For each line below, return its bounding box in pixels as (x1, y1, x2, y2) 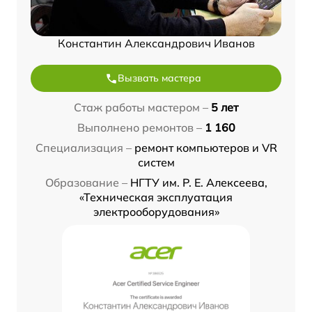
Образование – (45, 175, 127, 190)
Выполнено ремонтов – (77, 120, 202, 135)
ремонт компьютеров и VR (134, 141, 277, 155)
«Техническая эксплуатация (79, 190, 233, 205)
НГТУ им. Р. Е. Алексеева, (130, 175, 267, 190)
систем (137, 155, 175, 170)
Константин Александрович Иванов (57, 36, 255, 51)
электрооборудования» (93, 205, 219, 219)
